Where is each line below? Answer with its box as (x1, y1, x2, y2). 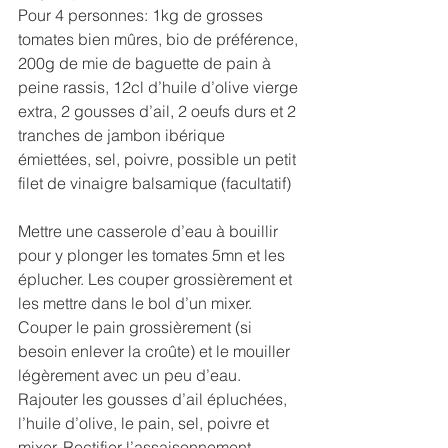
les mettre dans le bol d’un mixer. (18, 293, 252, 314)
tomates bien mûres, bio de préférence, (18, 29, 302, 50)
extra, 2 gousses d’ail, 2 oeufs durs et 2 (18, 101, 300, 122)
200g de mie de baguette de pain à (18, 53, 275, 74)
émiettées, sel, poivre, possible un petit (18, 149, 300, 170)
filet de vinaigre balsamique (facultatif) (18, 173, 291, 194)
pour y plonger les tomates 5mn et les (18, 245, 289, 266)
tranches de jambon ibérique (18, 125, 229, 146)
